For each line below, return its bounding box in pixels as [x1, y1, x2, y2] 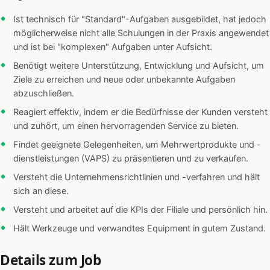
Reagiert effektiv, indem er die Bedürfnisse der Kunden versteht [13, 107, 268, 118]
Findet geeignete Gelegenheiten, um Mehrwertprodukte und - [13, 139, 261, 151]
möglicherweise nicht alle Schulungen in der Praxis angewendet [13, 28, 269, 39]
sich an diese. [13, 186, 69, 197]
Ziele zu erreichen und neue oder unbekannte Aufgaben [13, 74, 235, 86]
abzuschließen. [13, 88, 74, 99]
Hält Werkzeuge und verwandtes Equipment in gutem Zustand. [13, 223, 266, 234]
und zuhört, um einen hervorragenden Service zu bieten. [13, 121, 239, 132]
